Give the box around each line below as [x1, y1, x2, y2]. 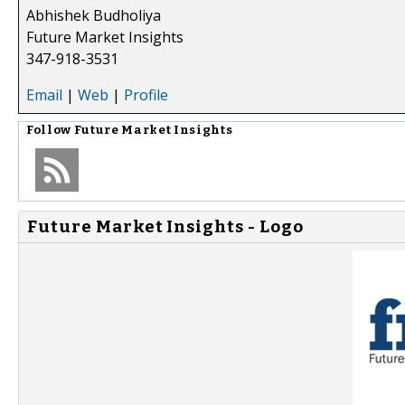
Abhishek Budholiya [26, 5, 161, 25]
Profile [124, 84, 168, 105]
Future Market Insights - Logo [27, 216, 304, 237]
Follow [26, 122, 74, 137]
